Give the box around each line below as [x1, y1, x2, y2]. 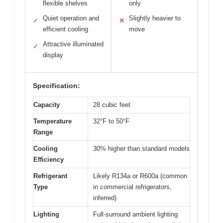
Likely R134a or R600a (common [93, 172, 187, 180]
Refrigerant [33, 172, 67, 180]
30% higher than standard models [93, 144, 190, 152]
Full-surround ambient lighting [93, 210, 178, 218]
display [43, 51, 63, 59]
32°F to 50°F [93, 117, 129, 125]
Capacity [33, 101, 60, 109]
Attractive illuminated [43, 40, 104, 48]
